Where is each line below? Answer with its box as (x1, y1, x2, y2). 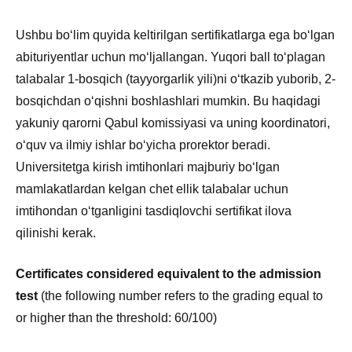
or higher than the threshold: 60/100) (16, 310, 217, 324)
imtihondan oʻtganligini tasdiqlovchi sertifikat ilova (16, 203, 291, 218)
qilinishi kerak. (16, 225, 96, 240)
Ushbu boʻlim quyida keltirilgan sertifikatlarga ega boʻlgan (16, 27, 335, 42)
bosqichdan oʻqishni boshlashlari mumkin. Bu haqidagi (16, 93, 321, 108)
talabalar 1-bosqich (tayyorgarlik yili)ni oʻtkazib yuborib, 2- (16, 71, 335, 86)
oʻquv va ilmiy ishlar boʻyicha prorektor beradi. (16, 137, 270, 152)
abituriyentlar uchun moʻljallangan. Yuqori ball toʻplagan (16, 49, 325, 64)
